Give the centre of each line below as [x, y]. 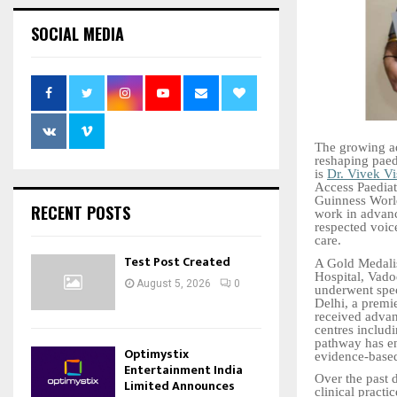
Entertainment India [183, 370]
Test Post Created [177, 261]
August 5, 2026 [174, 283]
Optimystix [156, 354]
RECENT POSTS [81, 212]
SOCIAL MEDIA [78, 33]
